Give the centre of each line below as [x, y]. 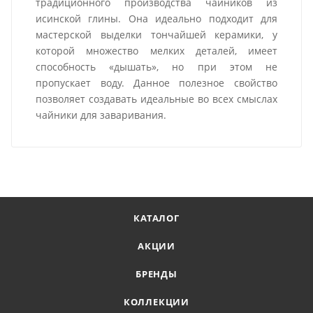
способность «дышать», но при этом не [156, 67]
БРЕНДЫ [156, 274]
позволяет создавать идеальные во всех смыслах [156, 99]
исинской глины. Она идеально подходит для [156, 19]
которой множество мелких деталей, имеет [156, 51]
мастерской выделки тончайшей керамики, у [156, 35]
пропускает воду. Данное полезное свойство [156, 83]
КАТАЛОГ [156, 218]
